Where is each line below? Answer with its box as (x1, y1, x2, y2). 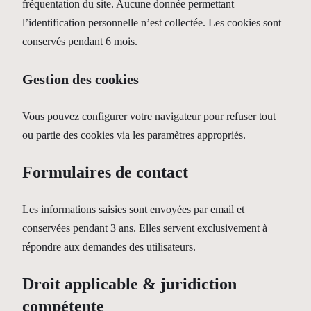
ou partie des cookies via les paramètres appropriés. (22, 129, 246, 142)
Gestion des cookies (22, 71, 139, 87)
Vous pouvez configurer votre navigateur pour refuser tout (22, 110, 276, 123)
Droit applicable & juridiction (22, 275, 237, 294)
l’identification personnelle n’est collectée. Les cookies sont (22, 17, 281, 29)
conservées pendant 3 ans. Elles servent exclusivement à (22, 222, 267, 235)
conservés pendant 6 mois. (22, 35, 137, 48)
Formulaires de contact (22, 163, 188, 182)
